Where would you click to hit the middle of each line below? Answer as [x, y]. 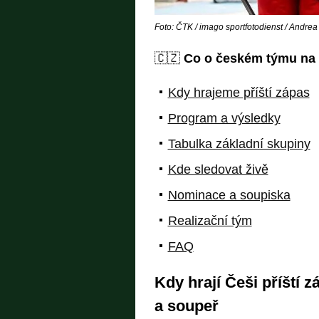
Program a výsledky [224, 119]
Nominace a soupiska [229, 195]
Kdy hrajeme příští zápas [239, 93]
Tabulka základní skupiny [239, 144]
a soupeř [186, 306]
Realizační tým [210, 221]
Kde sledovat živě [218, 170]
